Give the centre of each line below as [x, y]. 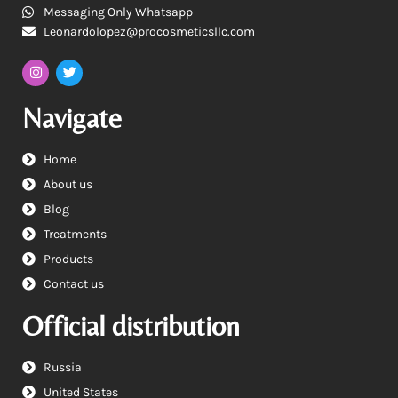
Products [68, 259]
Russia [62, 367]
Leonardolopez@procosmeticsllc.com [149, 31]
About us [68, 184]
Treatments [75, 234]
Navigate [72, 117]
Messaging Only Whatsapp [118, 12]
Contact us [73, 283]
